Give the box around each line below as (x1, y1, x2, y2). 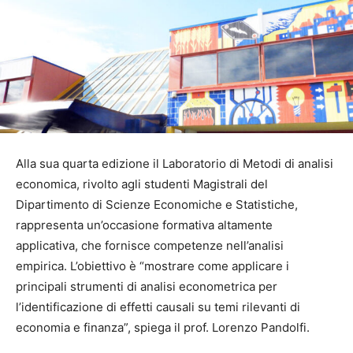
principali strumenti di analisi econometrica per (16, 279, 277, 295)
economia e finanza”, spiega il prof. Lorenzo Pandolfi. (16, 320, 310, 336)
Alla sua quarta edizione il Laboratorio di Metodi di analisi (16, 156, 333, 172)
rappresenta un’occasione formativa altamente (16, 217, 273, 233)
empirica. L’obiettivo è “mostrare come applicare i (16, 258, 289, 274)
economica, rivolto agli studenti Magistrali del (16, 176, 268, 192)
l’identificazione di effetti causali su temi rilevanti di (16, 299, 300, 315)
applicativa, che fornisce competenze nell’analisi (16, 238, 284, 254)
